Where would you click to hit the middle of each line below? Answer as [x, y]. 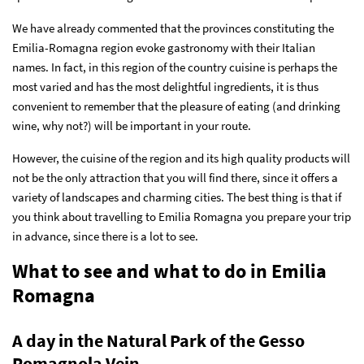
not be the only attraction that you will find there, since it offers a [175, 177]
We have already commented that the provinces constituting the [173, 28]
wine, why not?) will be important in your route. [132, 125]
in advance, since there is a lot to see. [105, 236]
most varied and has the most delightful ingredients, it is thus [165, 86]
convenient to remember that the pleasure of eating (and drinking [176, 106]
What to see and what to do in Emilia [169, 271]
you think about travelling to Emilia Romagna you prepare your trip [182, 216]
